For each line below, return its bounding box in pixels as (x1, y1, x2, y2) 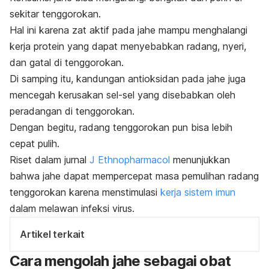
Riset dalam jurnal (10, 153, 89, 166)
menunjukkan (170, 153, 230, 166)
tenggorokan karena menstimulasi (10, 186, 160, 198)
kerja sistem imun (160, 186, 235, 198)
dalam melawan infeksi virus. (10, 202, 134, 214)
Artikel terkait (20, 228, 85, 240)
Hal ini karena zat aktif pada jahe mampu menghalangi (10, 23, 247, 36)
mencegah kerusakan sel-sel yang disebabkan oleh (10, 88, 235, 101)
